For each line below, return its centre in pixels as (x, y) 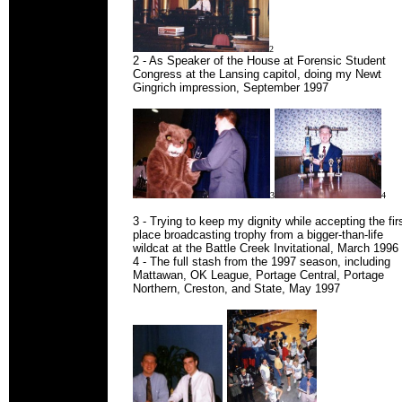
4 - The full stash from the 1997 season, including (262, 262)
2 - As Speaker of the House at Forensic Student (259, 61)
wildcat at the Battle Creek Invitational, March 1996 (266, 248)
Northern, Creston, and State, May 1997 (236, 288)
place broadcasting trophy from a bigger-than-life (258, 235)
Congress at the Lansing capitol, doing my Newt (257, 74)
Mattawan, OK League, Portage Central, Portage (258, 275)
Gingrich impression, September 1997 (231, 87)
